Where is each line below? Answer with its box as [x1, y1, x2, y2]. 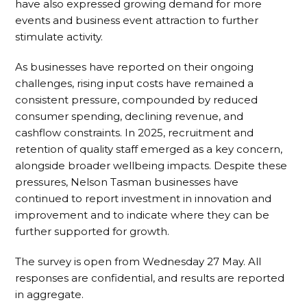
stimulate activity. [15, 30, 103, 44]
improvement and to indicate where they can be [15, 208, 270, 222]
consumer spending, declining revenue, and [15, 110, 244, 123]
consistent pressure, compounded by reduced [15, 93, 258, 107]
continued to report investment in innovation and [15, 192, 272, 206]
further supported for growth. [15, 225, 170, 238]
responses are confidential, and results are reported [15, 271, 285, 285]
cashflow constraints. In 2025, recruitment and [15, 126, 254, 140]
